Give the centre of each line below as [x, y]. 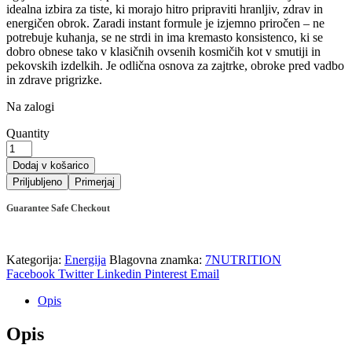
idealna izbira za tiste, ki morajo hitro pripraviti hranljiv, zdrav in [165, 9]
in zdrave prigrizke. [54, 79]
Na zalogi [30, 106]
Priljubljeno [37, 181]
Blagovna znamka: [157, 259]
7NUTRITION [243, 259]
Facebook [31, 273]
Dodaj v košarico [51, 165]
